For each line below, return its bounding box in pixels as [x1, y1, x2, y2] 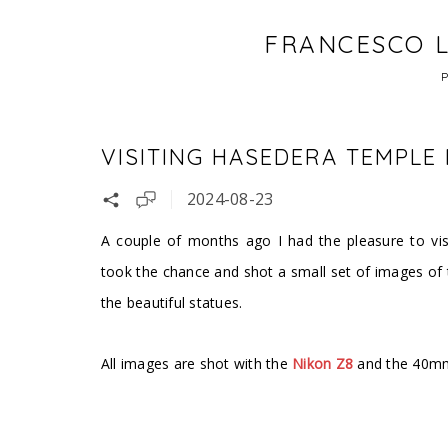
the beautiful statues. [100, 293, 243, 312]
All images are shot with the [100, 354, 293, 373]
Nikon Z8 [292, 354, 354, 373]
